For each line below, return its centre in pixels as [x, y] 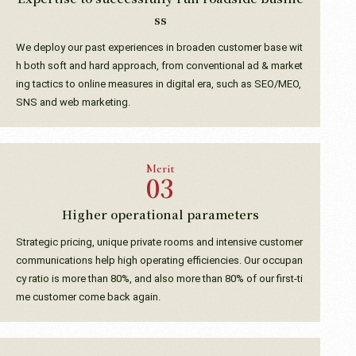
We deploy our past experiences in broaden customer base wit [159, 47]
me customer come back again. [88, 296]
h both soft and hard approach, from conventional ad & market [159, 65]
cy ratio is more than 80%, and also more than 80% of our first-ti [159, 278]
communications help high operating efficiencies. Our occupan [159, 260]
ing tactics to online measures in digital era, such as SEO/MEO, [159, 83]
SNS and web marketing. [73, 102]
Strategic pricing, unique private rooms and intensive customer [159, 242]
